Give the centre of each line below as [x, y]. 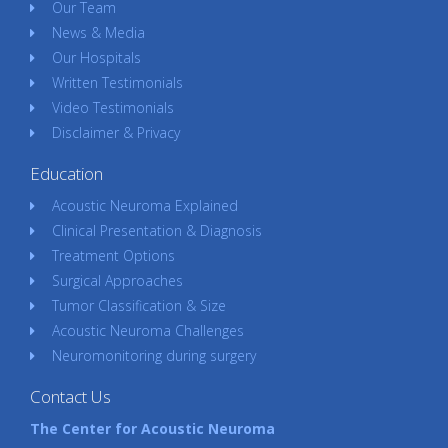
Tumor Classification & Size [138, 306]
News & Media [98, 33]
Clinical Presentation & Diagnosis [156, 231]
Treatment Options [113, 256]
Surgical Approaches [117, 281]
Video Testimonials [112, 108]
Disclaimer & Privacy [115, 133]
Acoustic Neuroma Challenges [147, 331]
